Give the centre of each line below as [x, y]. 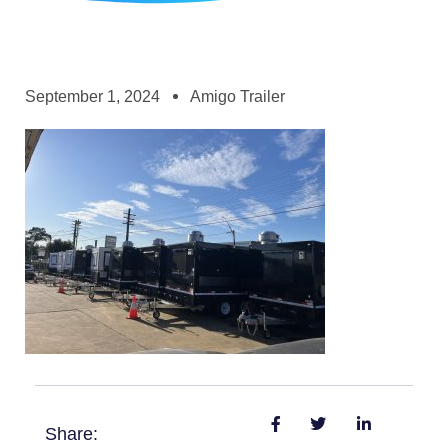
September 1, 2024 [92, 96]
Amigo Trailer [237, 96]
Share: [71, 433]
